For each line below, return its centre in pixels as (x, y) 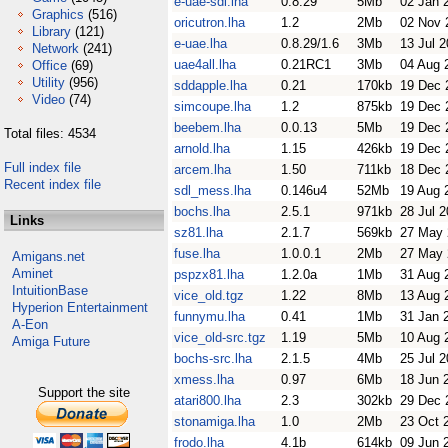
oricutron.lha (209, 22)
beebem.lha (207, 127)
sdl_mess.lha (212, 190)
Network (55, 48)
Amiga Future (51, 341)
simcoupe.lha (212, 106)
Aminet (32, 273)
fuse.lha (197, 253)
